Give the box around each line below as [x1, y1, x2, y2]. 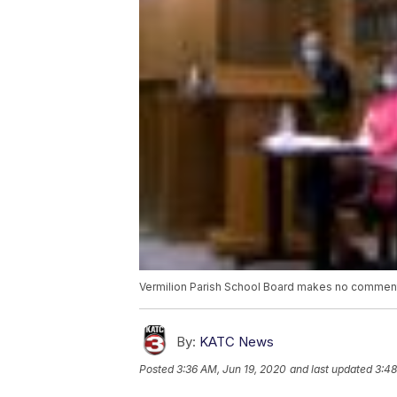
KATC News [199, 333, 274, 351]
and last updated [290, 362, 372, 377]
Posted [139, 362, 176, 377]
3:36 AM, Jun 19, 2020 [176, 362, 286, 377]
